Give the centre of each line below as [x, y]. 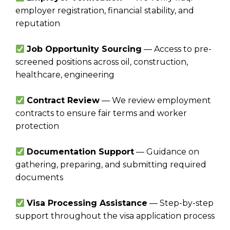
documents [39, 178]
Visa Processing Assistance [87, 203]
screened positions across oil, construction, [102, 62]
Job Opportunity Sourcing [84, 49]
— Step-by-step [181, 203]
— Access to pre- [177, 49]
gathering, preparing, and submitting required [111, 165]
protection [37, 126]
